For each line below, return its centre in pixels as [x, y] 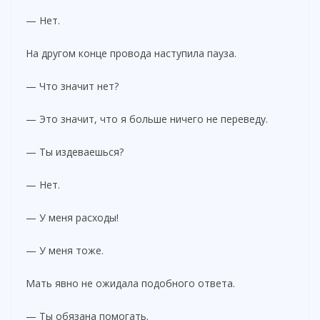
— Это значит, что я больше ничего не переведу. [147, 119]
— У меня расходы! [72, 217]
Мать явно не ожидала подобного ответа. [130, 283]
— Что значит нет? [72, 86]
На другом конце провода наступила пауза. [131, 53]
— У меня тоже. [65, 250]
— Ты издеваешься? [75, 151]
